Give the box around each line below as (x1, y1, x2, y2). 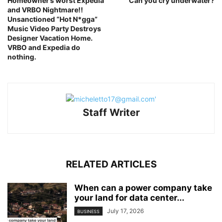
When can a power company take (74, 183, 212, 193)
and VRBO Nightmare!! (7, 5, 83, 14)
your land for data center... (74, 193, 184, 203)
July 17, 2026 (107, 207, 144, 215)
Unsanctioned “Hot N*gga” (7, 15, 98, 24)
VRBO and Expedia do (7, 43, 80, 52)
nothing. (7, 53, 36, 61)
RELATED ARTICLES (65, 159, 157, 170)
